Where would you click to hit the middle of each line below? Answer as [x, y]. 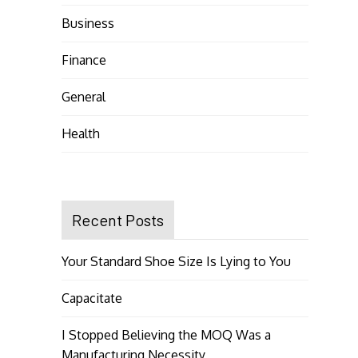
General [83, 96]
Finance [84, 60]
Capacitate [91, 298]
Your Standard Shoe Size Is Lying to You [176, 261]
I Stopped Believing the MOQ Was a [166, 334]
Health [80, 133]
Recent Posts [117, 219]
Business [88, 23]
